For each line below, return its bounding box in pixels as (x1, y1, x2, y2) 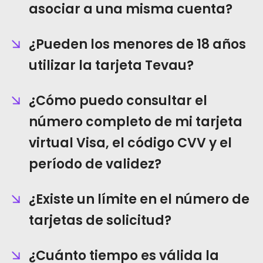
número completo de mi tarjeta (29, 113, 242, 131)
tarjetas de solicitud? (29, 211, 171, 230)
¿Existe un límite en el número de (29, 190, 249, 208)
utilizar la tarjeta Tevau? (29, 56, 194, 75)
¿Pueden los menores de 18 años (29, 35, 246, 53)
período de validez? (29, 155, 161, 173)
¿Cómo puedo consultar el (29, 92, 207, 110)
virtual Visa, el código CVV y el (29, 134, 232, 152)
